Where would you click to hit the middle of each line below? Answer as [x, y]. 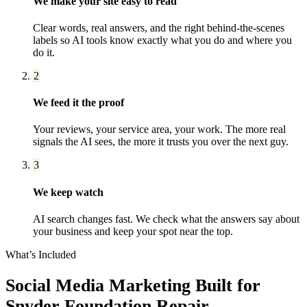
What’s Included [41, 254]
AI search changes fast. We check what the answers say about [166, 219]
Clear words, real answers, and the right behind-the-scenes [159, 27]
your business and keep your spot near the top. [133, 231]
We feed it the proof [78, 103]
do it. [44, 52]
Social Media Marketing [98, 286]
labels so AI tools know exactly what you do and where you [162, 40]
